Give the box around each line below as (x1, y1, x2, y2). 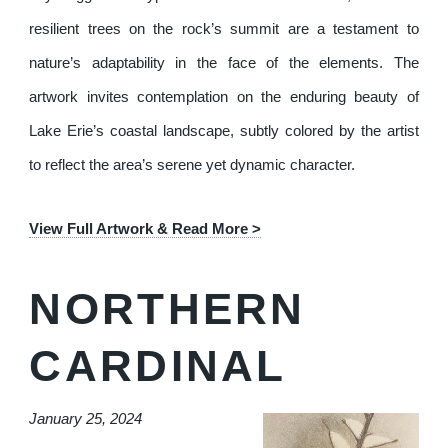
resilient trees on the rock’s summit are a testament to (29, 21, 419, 38)
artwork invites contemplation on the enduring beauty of (29, 89, 419, 106)
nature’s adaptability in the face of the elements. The (29, 55, 419, 72)
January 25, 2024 (29, 411, 143, 428)
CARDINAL (29, 340, 287, 390)
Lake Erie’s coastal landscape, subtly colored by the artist (29, 123, 419, 140)
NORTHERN (29, 283, 306, 333)
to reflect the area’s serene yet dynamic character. (29, 157, 356, 174)
